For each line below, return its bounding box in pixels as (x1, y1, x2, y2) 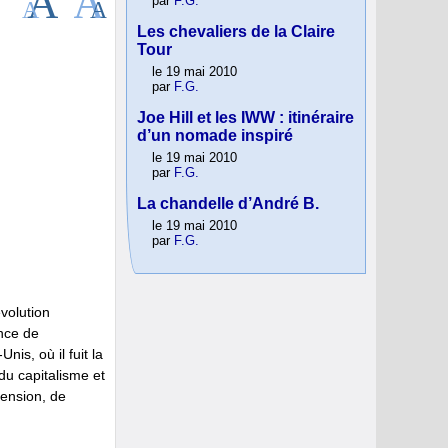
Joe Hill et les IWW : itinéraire (137, 109, 354, 127)
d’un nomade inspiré (137, 127, 293, 145)
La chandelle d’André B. (137, 195, 319, 213)
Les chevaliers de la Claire (137, 23, 335, 41)
